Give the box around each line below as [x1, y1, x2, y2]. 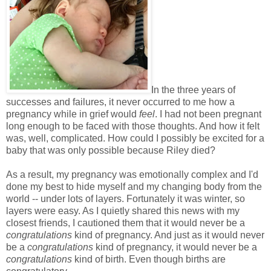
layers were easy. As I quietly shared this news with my [6, 206, 240, 217]
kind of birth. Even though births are [72, 254, 226, 265]
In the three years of [151, 85, 235, 96]
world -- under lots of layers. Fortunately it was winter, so [6, 194, 245, 204]
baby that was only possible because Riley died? [6, 145, 215, 156]
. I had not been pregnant [155, 109, 261, 120]
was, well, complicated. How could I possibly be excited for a [6, 133, 264, 144]
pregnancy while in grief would [6, 109, 139, 120]
